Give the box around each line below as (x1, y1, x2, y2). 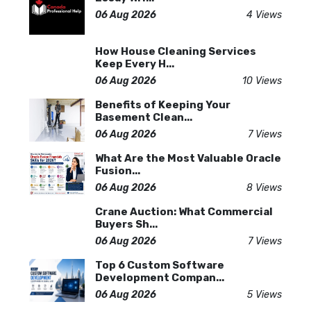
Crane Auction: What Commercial (95, 205, 273, 218)
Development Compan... (95, 271, 224, 284)
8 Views (246, 182, 282, 194)
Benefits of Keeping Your (95, 99, 230, 111)
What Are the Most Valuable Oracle (95, 152, 281, 165)
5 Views (247, 289, 282, 301)
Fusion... (95, 165, 140, 177)
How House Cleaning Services (95, 45, 256, 58)
